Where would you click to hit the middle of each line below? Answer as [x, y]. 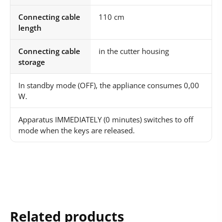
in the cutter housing [134, 51]
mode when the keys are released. [77, 131]
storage [32, 62]
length [30, 28]
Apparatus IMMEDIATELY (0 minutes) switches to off [106, 120]
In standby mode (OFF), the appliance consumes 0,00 [109, 85]
